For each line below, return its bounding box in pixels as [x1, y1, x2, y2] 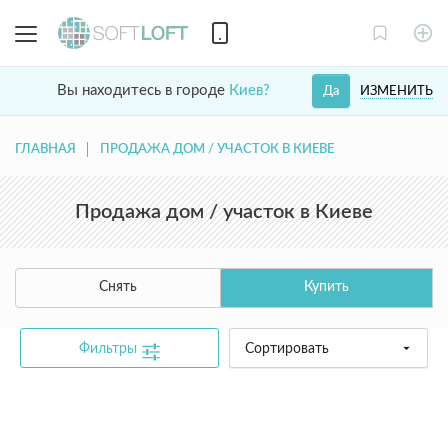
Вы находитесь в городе [57, 83, 229, 98]
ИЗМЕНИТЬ [360, 84, 433, 98]
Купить [304, 280, 349, 294]
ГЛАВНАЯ [15, 143, 76, 156]
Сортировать [245, 342, 329, 356]
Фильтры [78, 342, 141, 356]
